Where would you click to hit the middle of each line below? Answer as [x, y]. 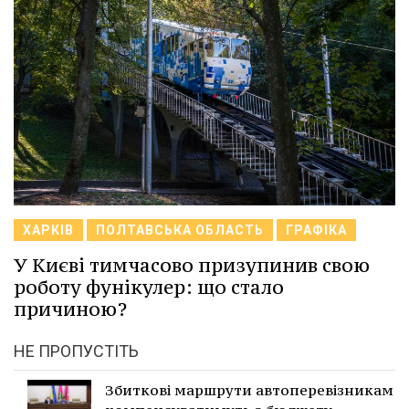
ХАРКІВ [48, 230]
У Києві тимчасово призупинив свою [192, 265]
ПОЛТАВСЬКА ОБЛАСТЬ [180, 230]
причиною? [70, 309]
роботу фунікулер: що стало [149, 287]
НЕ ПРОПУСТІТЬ [76, 351]
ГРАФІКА [316, 230]
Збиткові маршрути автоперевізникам [249, 389]
